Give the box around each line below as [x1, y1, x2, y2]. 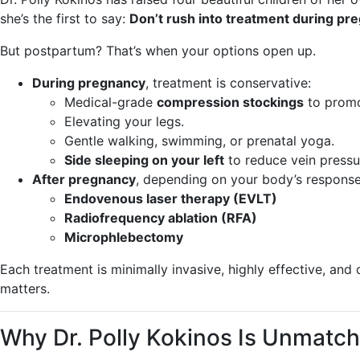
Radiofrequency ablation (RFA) [64, 210, 257, 226]
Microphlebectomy [64, 229, 183, 245]
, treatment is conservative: [145, 75, 311, 91]
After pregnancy [32, 171, 136, 187]
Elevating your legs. [64, 113, 184, 129]
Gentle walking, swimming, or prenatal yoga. [64, 133, 334, 149]
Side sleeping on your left [64, 152, 224, 168]
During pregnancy [32, 75, 145, 91]
